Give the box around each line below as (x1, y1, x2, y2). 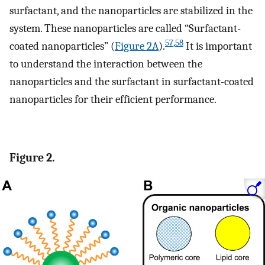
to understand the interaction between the (9, 57, 202, 71)
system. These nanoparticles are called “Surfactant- (9, 22, 241, 35)
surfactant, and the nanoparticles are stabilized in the (9, 4, 253, 18)
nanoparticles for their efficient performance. (9, 93, 216, 106)
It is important (183, 40, 252, 53)
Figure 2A (115, 40, 159, 53)
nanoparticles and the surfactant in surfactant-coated (9, 75, 254, 89)
